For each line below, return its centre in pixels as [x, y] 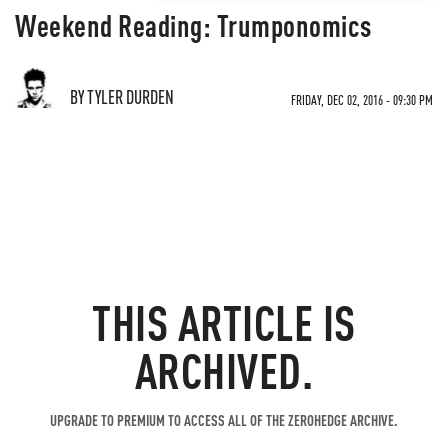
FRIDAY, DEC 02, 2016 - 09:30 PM [362, 99]
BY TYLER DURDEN [122, 96]
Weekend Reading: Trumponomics [193, 25]
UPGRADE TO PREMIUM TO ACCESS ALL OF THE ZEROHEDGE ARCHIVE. [224, 420]
